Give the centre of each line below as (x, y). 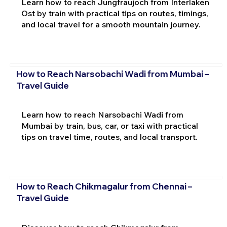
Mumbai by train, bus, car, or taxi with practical (109, 126)
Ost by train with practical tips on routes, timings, (115, 13)
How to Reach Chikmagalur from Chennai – (104, 186)
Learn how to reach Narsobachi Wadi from (102, 115)
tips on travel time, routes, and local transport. (109, 137)
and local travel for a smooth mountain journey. (111, 25)
